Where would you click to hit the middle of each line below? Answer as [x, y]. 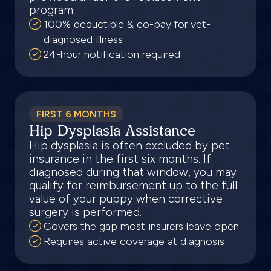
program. [52, 10]
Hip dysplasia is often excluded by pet [129, 145]
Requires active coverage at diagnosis [134, 241]
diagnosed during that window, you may [133, 172]
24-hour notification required [112, 54]
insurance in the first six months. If [120, 159]
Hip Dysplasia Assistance [112, 130]
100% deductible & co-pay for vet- [127, 24]
